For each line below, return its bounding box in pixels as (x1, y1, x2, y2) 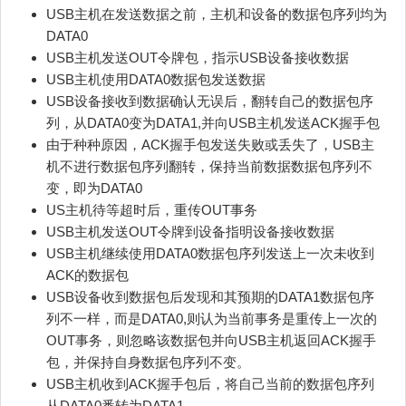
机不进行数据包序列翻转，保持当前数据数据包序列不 (46, 158, 372, 174)
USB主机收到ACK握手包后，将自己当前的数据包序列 (46, 375, 374, 391)
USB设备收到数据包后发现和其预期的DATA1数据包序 (46, 288, 374, 304)
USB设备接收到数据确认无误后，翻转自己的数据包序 (46, 92, 373, 109)
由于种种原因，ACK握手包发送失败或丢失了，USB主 (46, 136, 374, 152)
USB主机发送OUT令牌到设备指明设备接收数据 (46, 223, 334, 239)
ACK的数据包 (46, 266, 129, 283)
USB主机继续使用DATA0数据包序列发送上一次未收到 (46, 245, 374, 261)
